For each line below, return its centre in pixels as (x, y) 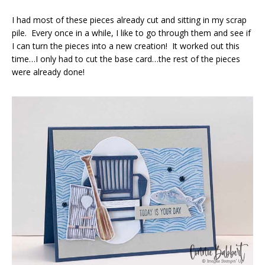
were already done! (48, 72)
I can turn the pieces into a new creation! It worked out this (126, 46)
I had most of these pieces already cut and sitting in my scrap (129, 20)
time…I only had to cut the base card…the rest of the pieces (126, 59)
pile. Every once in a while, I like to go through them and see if (131, 33)
